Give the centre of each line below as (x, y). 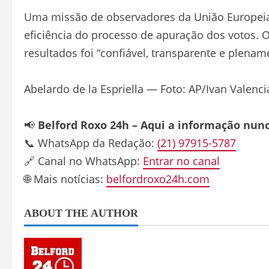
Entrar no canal (181, 161)
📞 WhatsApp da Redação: (91, 143)
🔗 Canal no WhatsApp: (83, 161)
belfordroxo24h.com (158, 179)
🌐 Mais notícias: (65, 179)
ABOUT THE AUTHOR (81, 213)
